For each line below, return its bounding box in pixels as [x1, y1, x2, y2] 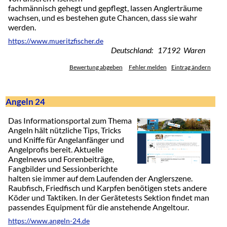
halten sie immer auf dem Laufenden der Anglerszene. [8, 173, 193, 183]
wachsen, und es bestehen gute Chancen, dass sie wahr [8, 12, 197, 22]
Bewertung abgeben [69, 63, 123, 70]
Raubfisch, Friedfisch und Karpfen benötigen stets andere [8, 183, 207, 193]
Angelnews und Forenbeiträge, [8, 154, 114, 164]
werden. [8, 22, 36, 32]
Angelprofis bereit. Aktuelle [8, 144, 103, 155]
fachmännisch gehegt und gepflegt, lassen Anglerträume [8, 3, 202, 13]
